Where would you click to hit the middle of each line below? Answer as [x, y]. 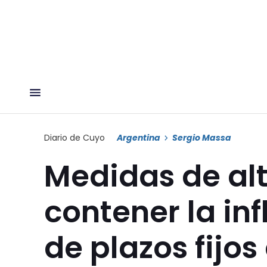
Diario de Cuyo [74, 137]
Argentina [139, 137]
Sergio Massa [202, 137]
